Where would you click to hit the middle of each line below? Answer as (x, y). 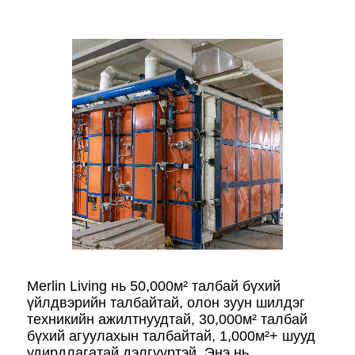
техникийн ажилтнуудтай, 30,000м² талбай (167, 319)
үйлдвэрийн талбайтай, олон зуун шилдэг (166, 302)
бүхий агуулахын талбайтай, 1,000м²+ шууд (171, 336)
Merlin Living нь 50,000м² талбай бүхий (154, 286)
